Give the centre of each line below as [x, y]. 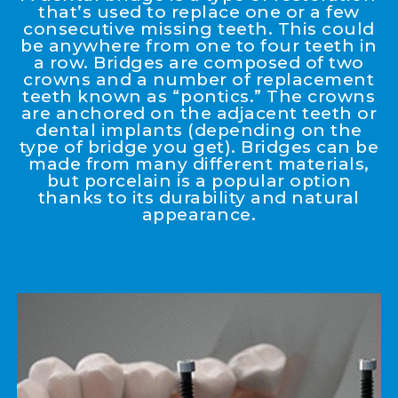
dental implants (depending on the [199, 131]
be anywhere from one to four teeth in [199, 46]
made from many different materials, [199, 164]
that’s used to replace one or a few [199, 12]
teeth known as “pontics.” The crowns [199, 97]
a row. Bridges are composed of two [199, 63]
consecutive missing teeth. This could [199, 29]
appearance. [199, 215]
